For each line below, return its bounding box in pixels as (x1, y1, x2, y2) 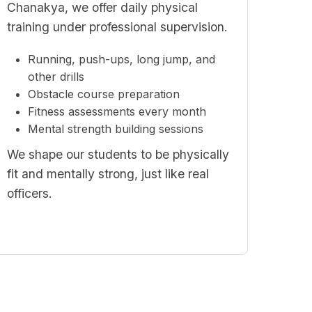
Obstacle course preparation (28, 87, 180, 101)
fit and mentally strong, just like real (7, 166, 210, 181)
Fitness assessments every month (28, 104, 207, 118)
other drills (28, 70, 85, 84)
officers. (7, 186, 53, 201)
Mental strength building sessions (28, 122, 204, 136)
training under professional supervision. (7, 19, 228, 34)
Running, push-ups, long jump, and (28, 52, 216, 66)
